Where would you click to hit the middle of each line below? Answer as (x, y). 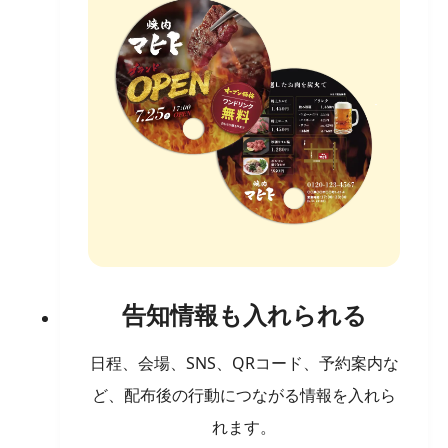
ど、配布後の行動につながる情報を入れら (244, 394)
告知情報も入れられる (244, 314)
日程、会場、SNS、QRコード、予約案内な (244, 362)
